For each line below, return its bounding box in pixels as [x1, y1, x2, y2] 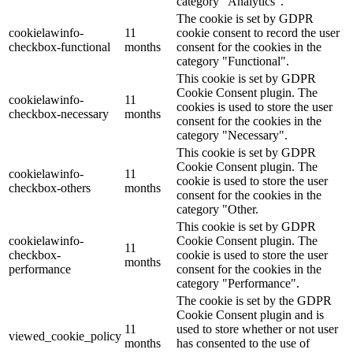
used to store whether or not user [176, 321, 338, 336]
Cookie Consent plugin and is [176, 307, 324, 321]
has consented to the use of [176, 336, 310, 350]
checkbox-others [9, 180, 91, 195]
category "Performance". [176, 276, 299, 290]
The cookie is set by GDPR [176, 11, 314, 25]
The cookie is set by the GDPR [176, 293, 332, 307]
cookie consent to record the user [176, 25, 340, 39]
